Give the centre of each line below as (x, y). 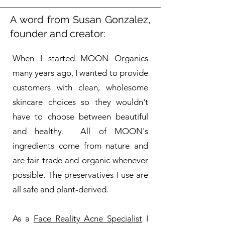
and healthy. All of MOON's (80, 131)
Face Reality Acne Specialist (88, 218)
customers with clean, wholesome (80, 87)
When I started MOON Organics (80, 58)
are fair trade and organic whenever (80, 160)
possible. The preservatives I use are (80, 175)
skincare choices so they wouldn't (80, 102)
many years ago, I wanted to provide (80, 73)
